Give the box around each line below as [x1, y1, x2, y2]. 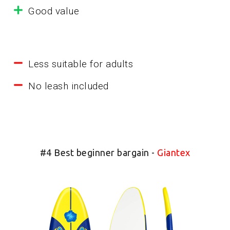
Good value [28, 5, 79, 17]
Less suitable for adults [28, 58, 133, 70]
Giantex [157, 147, 190, 158]
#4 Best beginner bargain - [40, 147, 157, 158]
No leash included [28, 80, 109, 92]
